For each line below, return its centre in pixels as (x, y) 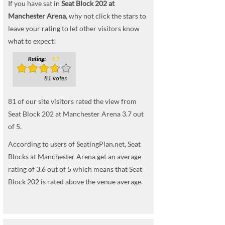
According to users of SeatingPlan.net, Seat (74, 144)
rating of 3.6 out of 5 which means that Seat (75, 169)
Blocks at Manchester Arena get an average (75, 156)
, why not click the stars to (106, 16)
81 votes (55, 79)
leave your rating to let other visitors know (74, 28)
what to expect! (32, 41)
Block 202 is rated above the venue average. (75, 182)
